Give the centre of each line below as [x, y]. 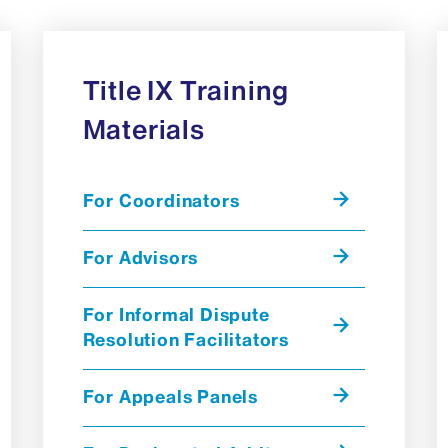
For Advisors [140, 257]
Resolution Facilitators [186, 339]
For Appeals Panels [170, 396]
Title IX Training [186, 90]
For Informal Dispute [176, 314]
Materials [143, 129]
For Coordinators [161, 200]
